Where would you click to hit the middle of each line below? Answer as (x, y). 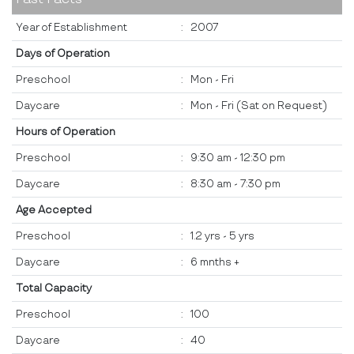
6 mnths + (215, 263)
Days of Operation (63, 54)
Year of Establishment (72, 28)
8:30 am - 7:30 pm (235, 185)
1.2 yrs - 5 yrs (222, 237)
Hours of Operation (66, 132)
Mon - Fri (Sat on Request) (259, 106)
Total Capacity (54, 289)
